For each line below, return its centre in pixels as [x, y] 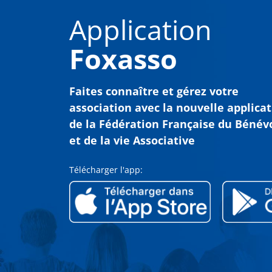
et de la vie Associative [132, 141]
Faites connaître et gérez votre [154, 91]
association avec [116, 108]
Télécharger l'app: [106, 170]
